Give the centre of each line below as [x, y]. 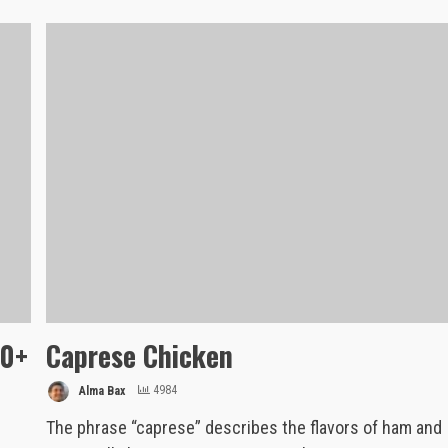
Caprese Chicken [140, 355]
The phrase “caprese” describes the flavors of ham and [244, 427]
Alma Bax [101, 390]
